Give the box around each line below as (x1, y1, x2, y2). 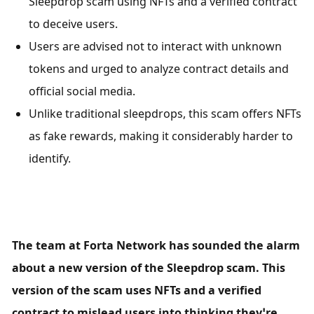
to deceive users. (29, 16, 118, 32)
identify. (29, 151, 71, 167)
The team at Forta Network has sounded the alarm (12, 237, 301, 253)
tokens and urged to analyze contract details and (29, 61, 289, 77)
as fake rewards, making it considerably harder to (29, 128, 294, 144)
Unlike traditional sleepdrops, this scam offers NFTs (29, 106, 302, 122)
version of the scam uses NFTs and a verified (12, 282, 262, 298)
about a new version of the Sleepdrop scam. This (12, 259, 286, 275)
